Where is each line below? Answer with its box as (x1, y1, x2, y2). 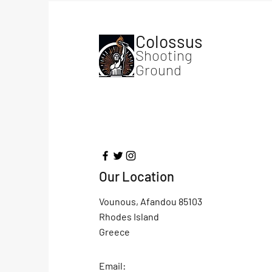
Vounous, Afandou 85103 (98, 195, 202, 207)
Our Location (98, 168, 174, 184)
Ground (135, 61, 182, 78)
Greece (98, 226, 130, 237)
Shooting (135, 46, 192, 64)
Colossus (135, 31, 203, 52)
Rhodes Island (98, 211, 159, 222)
